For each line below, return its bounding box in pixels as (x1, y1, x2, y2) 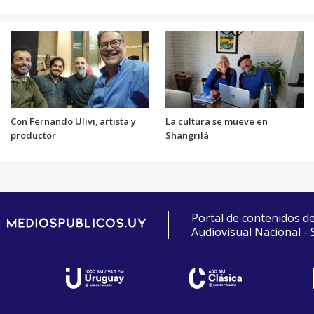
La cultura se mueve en (165, 115, 268, 128)
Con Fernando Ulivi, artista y (10, 115, 136, 128)
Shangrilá (165, 129, 209, 142)
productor (10, 129, 56, 142)
